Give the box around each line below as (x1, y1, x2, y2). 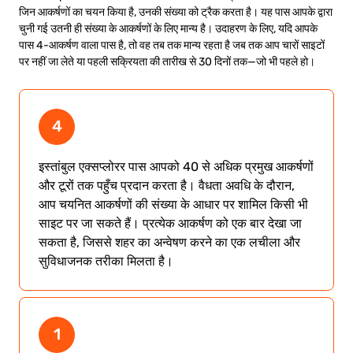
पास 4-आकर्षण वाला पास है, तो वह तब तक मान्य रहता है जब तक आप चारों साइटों (19, 38, 325, 51)
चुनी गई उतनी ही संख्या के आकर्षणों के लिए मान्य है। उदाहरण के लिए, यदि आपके (19, 21, 318, 35)
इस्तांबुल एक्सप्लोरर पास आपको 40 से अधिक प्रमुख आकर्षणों (39, 159, 314, 174)
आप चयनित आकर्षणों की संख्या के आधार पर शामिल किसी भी (39, 197, 308, 212)
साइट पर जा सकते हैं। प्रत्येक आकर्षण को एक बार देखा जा (39, 216, 302, 231)
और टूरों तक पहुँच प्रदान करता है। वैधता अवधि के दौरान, (39, 178, 295, 193)
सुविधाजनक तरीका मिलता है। (39, 254, 173, 269)
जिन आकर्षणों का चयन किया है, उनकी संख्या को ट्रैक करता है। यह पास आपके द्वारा (19, 5, 333, 18)
